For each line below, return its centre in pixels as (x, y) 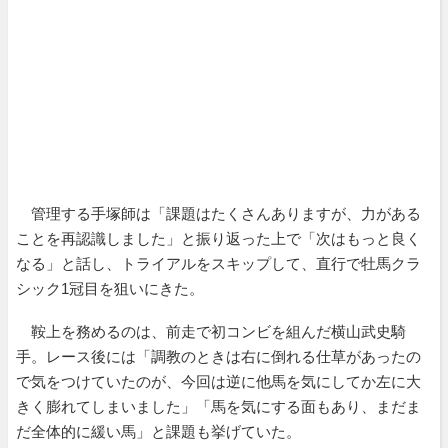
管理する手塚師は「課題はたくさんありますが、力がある (218, 213)
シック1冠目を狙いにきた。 (110, 288)
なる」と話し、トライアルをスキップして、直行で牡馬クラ (218, 263)
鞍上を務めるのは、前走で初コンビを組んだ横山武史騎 (211, 331)
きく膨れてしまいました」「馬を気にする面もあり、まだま (218, 406)
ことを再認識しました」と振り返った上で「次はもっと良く (218, 238)
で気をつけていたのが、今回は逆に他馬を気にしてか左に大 (218, 381)
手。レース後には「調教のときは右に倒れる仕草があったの (218, 356)
